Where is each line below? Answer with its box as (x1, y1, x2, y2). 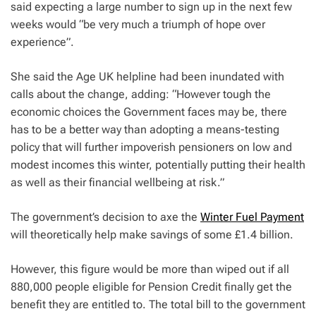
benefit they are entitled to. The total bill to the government (11, 298, 305, 312)
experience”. (11, 35, 74, 49)
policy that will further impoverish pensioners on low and (11, 140, 292, 154)
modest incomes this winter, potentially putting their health (11, 158, 305, 172)
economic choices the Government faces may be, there (11, 105, 287, 119)
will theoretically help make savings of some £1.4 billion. (11, 228, 293, 242)
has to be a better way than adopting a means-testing (11, 123, 279, 137)
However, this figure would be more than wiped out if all (11, 262, 289, 276)
